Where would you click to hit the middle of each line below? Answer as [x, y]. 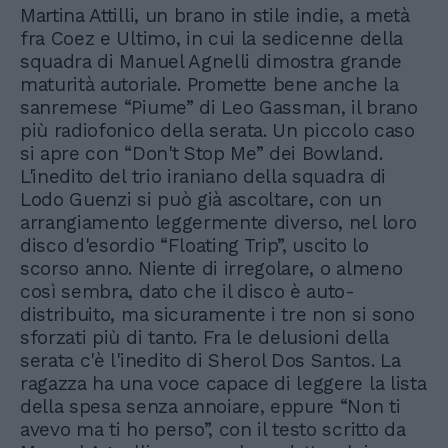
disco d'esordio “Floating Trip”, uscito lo [194, 245]
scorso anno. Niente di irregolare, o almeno [211, 268]
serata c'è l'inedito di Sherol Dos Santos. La [210, 360]
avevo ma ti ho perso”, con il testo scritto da [213, 429]
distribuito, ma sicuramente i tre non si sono [217, 314]
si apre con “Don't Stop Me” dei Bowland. [201, 153]
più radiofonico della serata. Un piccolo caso [217, 130]
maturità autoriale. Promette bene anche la [209, 84]
